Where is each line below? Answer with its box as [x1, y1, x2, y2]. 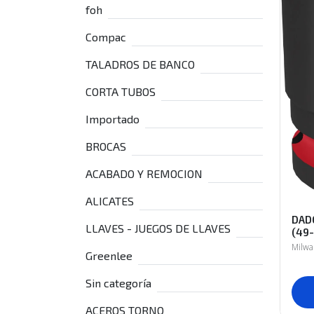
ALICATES [86, 194, 134, 207]
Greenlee [86, 249, 132, 262]
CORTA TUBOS [86, 85, 156, 98]
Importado [86, 112, 139, 125]
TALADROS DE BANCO [86, 57, 195, 71]
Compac [86, 30, 126, 43]
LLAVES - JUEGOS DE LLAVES [86, 221, 231, 235]
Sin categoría [86, 276, 151, 289]
